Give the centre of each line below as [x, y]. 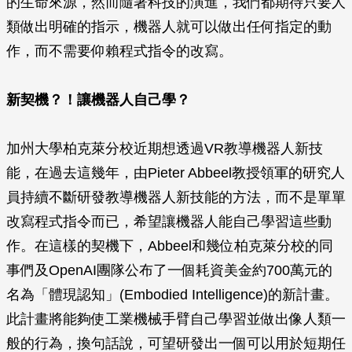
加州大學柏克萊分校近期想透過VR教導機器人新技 [165, 148]
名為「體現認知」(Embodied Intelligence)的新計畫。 [172, 295]
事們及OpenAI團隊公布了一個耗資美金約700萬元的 [169, 270]
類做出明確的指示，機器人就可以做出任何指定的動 [169, 27]
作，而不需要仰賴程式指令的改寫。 [119, 51]
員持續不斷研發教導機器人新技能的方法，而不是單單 [176, 197]
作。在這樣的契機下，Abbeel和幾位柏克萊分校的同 [170, 246]
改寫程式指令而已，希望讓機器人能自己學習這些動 [169, 222]
